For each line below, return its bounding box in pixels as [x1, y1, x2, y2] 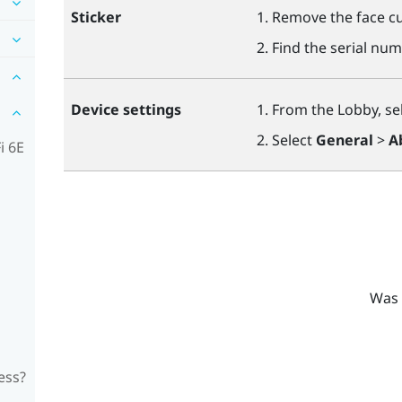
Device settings [70, 99, 181, 119]
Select [271, 130, 316, 151]
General [315, 130, 373, 151]
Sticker [70, 6, 121, 27]
